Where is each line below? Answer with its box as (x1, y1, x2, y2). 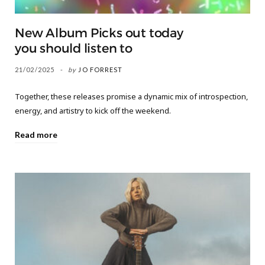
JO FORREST (78, 66, 123, 74)
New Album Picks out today (15, 25, 183, 41)
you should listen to (15, 41, 132, 57)
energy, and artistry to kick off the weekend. (15, 105, 171, 117)
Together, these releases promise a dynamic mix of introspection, (15, 91, 248, 102)
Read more (15, 130, 57, 140)
